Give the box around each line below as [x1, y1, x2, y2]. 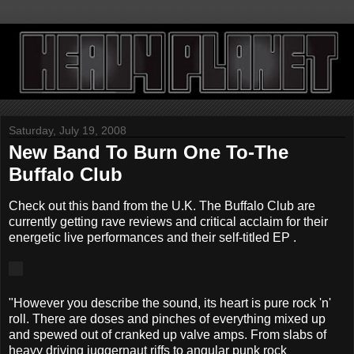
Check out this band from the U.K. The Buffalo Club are [9, 199, 315, 213]
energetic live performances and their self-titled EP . [9, 231, 296, 245]
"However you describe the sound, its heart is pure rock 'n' [9, 296, 331, 311]
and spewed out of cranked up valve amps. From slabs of [9, 328, 326, 342]
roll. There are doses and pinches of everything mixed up [9, 312, 326, 326]
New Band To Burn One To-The [9, 141, 288, 164]
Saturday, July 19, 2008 [9, 124, 126, 137]
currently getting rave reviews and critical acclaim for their [9, 215, 328, 229]
